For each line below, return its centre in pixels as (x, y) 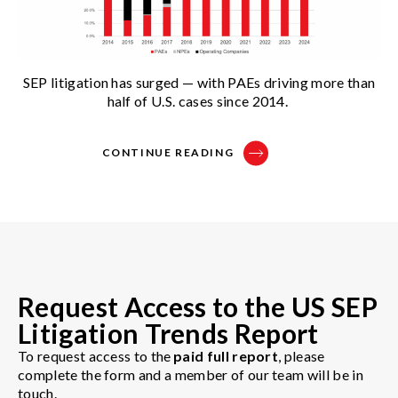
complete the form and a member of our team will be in (191, 374)
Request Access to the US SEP (198, 306)
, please (302, 355)
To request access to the (96, 355)
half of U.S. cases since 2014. (199, 100)
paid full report (226, 355)
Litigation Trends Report (168, 333)
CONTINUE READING (168, 152)
